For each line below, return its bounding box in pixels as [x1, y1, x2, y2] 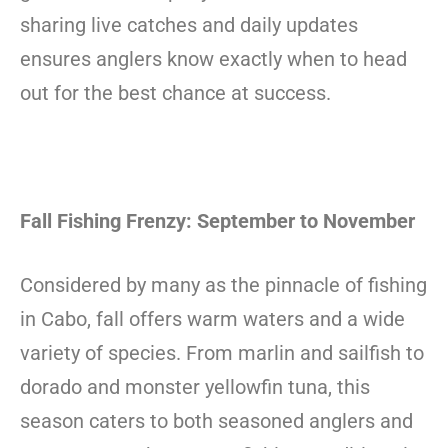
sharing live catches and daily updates [20, 12, 358, 37]
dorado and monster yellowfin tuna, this [20, 374, 370, 399]
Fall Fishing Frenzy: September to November [20, 208, 415, 233]
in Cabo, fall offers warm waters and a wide [20, 306, 405, 331]
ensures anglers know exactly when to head [20, 46, 407, 71]
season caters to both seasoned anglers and [20, 408, 413, 433]
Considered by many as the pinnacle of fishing [20, 272, 427, 297]
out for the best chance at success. [20, 80, 331, 105]
